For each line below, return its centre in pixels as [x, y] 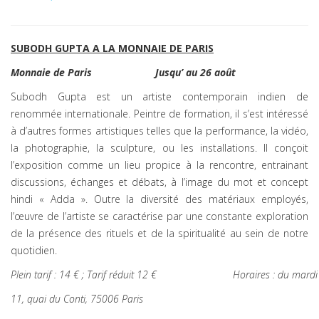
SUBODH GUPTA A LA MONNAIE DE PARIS [112, 48]
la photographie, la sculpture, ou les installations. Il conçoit [159, 148]
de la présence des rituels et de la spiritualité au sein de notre [159, 233]
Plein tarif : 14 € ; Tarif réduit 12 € [85, 274]
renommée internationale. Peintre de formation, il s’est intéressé [159, 114]
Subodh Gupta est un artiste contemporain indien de [159, 96]
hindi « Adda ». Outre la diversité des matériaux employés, [159, 199]
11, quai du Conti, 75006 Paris [77, 299]
